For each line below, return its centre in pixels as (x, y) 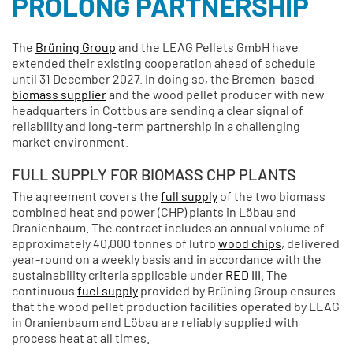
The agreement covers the (86, 196)
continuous (45, 291)
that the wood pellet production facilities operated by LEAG (176, 307)
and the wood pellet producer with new (216, 94)
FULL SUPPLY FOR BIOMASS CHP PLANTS (154, 175)
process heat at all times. (81, 338)
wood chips (250, 243)
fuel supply (108, 291)
